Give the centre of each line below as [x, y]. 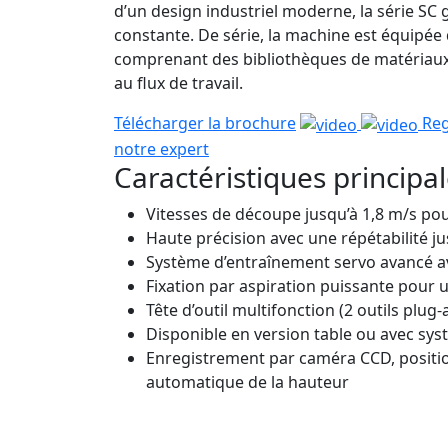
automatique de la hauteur [247, 381]
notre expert [161, 148]
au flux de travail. [178, 82]
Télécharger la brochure [205, 122]
